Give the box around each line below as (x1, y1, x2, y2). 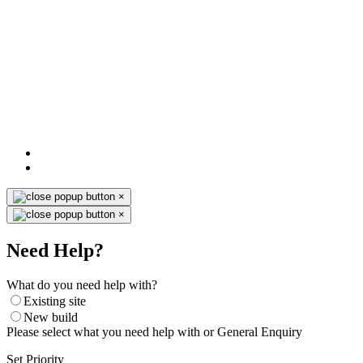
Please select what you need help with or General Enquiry (6, 325, 302, 340)
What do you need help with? (6, 278, 157, 293)
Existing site (23, 294, 86, 309)
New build (23, 310, 78, 325)
